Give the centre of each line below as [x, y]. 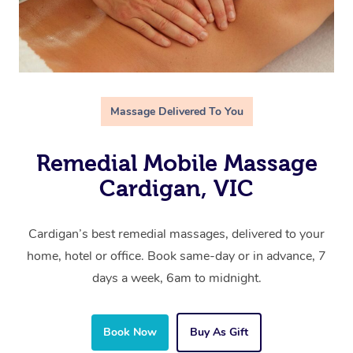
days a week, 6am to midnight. [176, 279]
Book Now [130, 333]
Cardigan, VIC [176, 189]
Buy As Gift [219, 333]
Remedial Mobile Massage [176, 163]
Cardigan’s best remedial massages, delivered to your [176, 234]
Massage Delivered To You [176, 112]
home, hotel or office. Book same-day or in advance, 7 [176, 256]
